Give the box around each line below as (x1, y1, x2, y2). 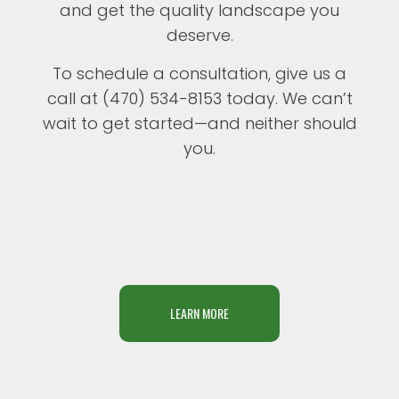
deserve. (166, 24, 233, 47)
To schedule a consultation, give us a (53, 62, 346, 85)
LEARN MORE (170, 303, 229, 322)
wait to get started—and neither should (42, 112, 357, 135)
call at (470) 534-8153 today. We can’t (46, 87, 353, 110)
